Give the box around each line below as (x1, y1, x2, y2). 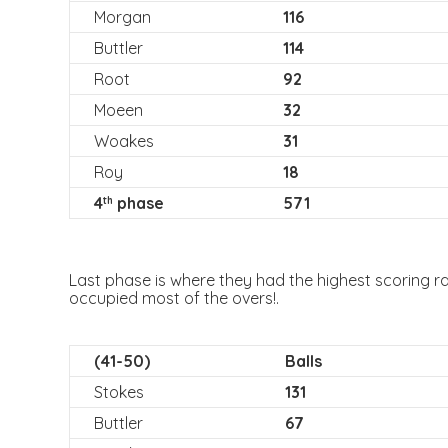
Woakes (93, 131, 154, 151)
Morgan (93, 7, 151, 27)
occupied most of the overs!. (68, 288, 279, 308)
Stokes (93, 382, 144, 402)
